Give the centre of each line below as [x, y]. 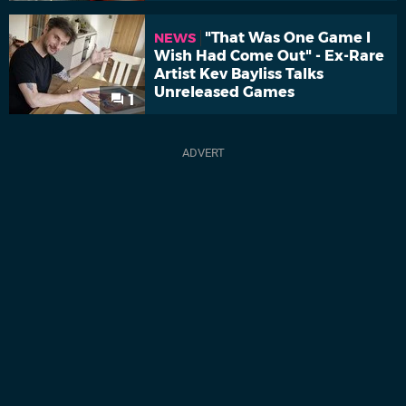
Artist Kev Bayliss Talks [239, 74]
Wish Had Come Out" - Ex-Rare [269, 56]
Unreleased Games [224, 92]
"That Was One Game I [288, 38]
